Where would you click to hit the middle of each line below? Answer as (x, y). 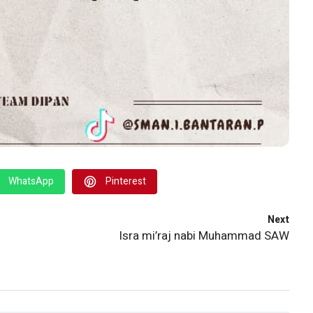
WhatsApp (31, 181)
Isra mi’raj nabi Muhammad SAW (204, 235)
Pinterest (126, 181)
